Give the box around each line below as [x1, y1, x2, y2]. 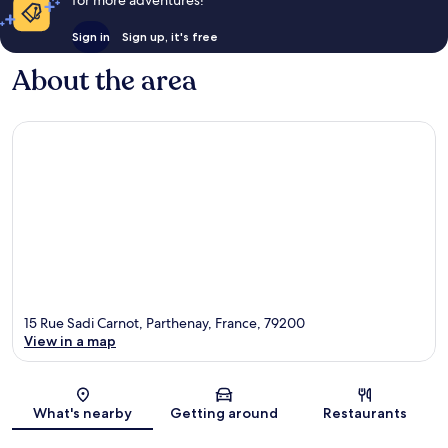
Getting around [169, 404, 278, 423]
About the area [12, 61, 197, 100]
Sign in [71, 28, 110, 44]
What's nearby [33, 404, 133, 423]
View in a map [24, 332, 116, 351]
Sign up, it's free [121, 28, 218, 44]
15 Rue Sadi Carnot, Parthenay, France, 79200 [24, 314, 305, 333]
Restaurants [323, 404, 408, 423]
